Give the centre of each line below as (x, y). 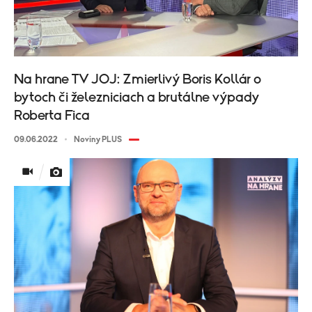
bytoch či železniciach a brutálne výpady (136, 97)
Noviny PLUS (98, 139)
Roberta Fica (52, 115)
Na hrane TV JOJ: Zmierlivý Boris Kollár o (138, 79)
